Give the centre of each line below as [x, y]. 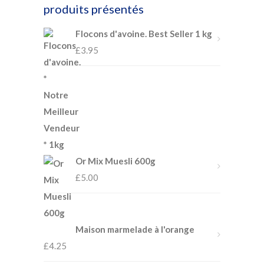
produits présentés [94, 9]
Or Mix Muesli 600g [115, 161]
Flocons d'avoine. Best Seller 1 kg [144, 34]
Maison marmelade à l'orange [135, 229]
